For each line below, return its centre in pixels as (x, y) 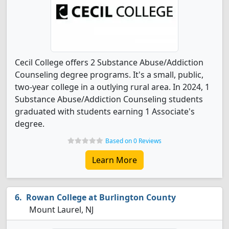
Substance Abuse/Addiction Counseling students (109, 99)
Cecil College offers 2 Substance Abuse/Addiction (109, 62)
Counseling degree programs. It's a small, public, (109, 75)
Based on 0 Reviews (133, 141)
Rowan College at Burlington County (101, 197)
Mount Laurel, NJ (60, 210)
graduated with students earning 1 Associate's (105, 111)
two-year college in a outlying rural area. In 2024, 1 (112, 87)
